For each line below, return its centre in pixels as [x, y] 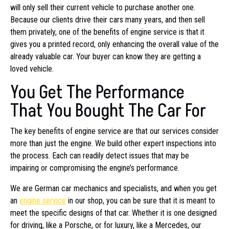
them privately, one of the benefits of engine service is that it [107, 32]
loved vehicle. [32, 68]
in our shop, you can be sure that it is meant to [141, 200]
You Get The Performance [97, 92]
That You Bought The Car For [108, 111]
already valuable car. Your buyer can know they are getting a [106, 56]
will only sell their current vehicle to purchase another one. [103, 7]
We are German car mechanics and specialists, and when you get [113, 188]
